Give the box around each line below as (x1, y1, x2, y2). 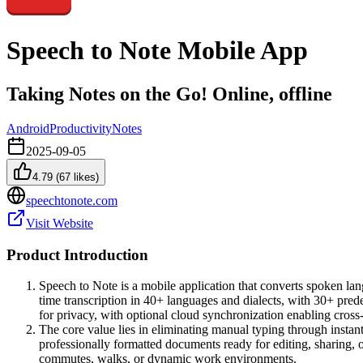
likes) (70, 170, 99, 183)
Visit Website (26, 216, 93, 230)
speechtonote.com (26, 193, 117, 207)
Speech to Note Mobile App (6, 36, 308, 66)
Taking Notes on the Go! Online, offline (6, 83, 332, 105)
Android (6, 121, 49, 135)
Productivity (49, 121, 112, 135)
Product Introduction (6, 246, 148, 263)
